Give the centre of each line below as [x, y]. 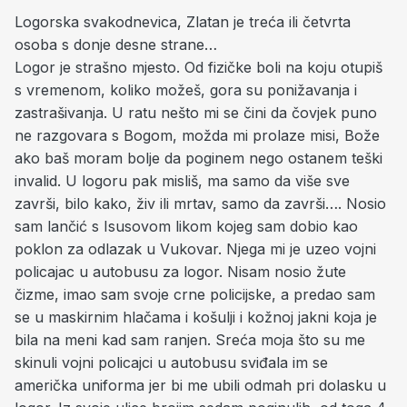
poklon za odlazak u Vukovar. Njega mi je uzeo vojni [195, 249]
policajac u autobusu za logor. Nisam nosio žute [180, 272]
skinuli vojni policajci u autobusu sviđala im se [171, 362]
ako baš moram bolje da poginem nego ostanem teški [199, 158]
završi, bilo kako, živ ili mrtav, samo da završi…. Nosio [200, 203]
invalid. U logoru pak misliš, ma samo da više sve [182, 181]
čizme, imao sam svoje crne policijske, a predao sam [195, 294]
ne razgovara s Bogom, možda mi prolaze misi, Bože [197, 135]
